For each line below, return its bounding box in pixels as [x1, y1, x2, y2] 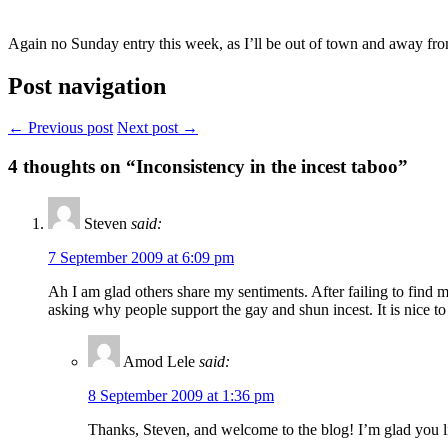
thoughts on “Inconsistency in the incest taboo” [18, 156, 408, 178]
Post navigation [8, 72, 166, 99]
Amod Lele [123, 352, 195, 370]
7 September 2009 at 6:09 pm [48, 248, 234, 266]
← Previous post [8, 119, 113, 137]
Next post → [117, 119, 198, 137]
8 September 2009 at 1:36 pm [88, 386, 274, 404]
